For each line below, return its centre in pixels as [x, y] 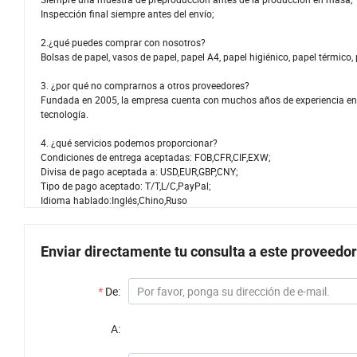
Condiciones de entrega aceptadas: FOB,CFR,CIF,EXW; [156, 157]
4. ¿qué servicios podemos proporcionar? [129, 143]
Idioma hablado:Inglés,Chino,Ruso [114, 200]
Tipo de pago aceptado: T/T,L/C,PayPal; [126, 186]
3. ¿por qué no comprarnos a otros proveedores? [145, 86]
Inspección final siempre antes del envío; [127, 14]
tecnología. [65, 114]
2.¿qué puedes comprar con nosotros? [123, 43]
